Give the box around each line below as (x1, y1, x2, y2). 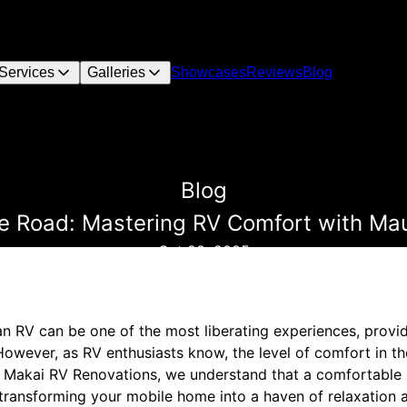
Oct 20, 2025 (157, 242, 250, 260)
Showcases (170, 65, 246, 80)
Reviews (245, 65, 303, 80)
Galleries (86, 65, 145, 80)
